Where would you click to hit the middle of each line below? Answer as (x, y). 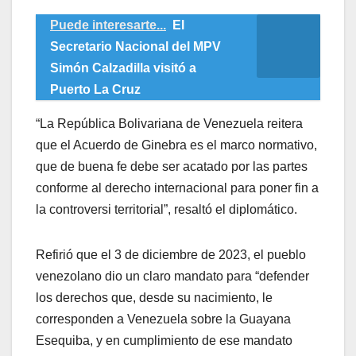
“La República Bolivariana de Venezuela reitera (169, 124)
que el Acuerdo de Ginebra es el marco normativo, (176, 145)
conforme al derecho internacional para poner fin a (177, 188)
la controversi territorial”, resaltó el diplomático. (166, 210)
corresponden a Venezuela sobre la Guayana (163, 319)
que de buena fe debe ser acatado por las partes (172, 167)
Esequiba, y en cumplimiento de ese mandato (164, 341)
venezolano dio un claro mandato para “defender (172, 277)
